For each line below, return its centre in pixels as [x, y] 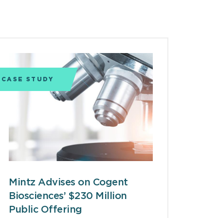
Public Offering [45, 210]
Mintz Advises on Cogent [68, 183]
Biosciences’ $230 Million [68, 196]
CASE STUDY [27, 79]
